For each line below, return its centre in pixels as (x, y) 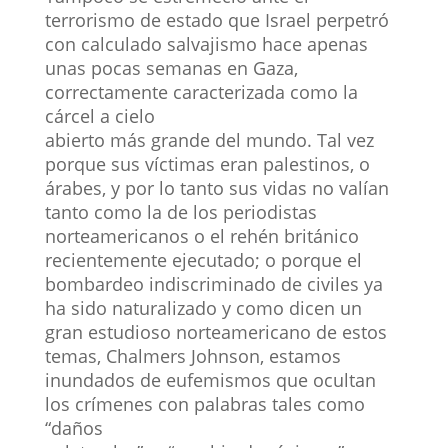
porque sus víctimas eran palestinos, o (207, 163)
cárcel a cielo (99, 115)
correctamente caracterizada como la (201, 91)
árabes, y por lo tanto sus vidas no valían (216, 187)
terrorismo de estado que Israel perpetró (216, 19)
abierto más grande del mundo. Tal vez (209, 139)
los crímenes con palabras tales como (204, 403)
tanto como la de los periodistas (180, 211)
